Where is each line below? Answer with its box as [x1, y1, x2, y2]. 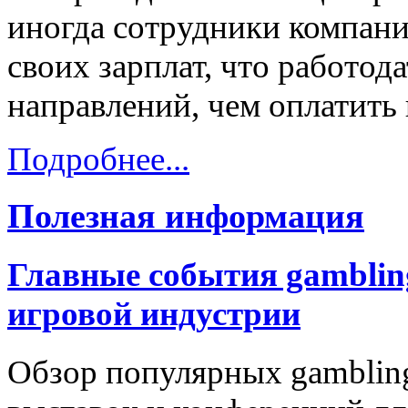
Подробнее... [7, 140, 189, 178]
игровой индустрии [7, 295, 301, 333]
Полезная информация [7, 196, 364, 235]
